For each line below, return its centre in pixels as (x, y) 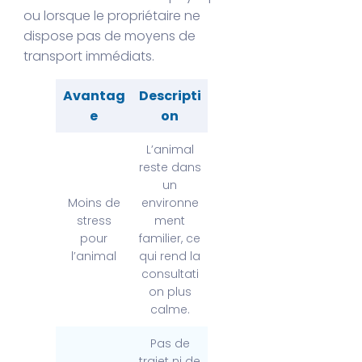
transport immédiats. (89, 57)
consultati (170, 274)
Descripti (170, 96)
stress (94, 221)
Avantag (94, 96)
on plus (170, 292)
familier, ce (170, 239)
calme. (170, 310)
